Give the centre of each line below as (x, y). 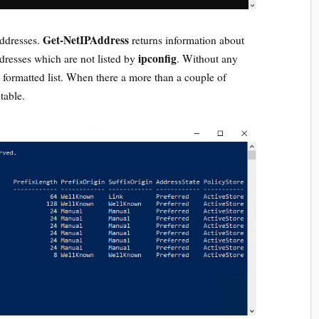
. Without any (208, 58)
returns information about (187, 40)
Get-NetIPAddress (86, 40)
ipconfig (158, 58)
